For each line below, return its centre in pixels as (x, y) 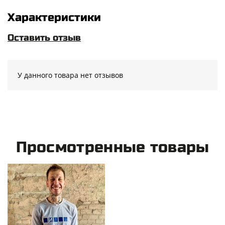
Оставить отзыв (44, 37)
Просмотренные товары (113, 147)
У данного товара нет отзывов (70, 75)
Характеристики (54, 17)
